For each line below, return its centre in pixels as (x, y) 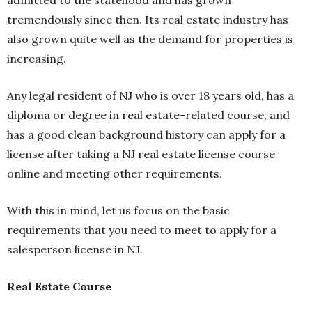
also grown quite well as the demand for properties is (150, 39)
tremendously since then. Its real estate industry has (148, 20)
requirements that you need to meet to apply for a (142, 230)
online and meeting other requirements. (116, 174)
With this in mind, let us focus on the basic (118, 211)
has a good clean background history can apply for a (146, 135)
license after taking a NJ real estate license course (141, 154)
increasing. (38, 59)
